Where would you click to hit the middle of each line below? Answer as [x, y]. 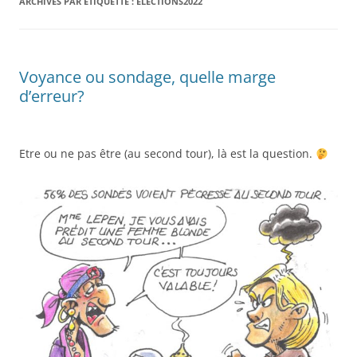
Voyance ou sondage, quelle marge [147, 77]
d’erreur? [52, 96]
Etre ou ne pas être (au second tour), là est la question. [167, 154]
